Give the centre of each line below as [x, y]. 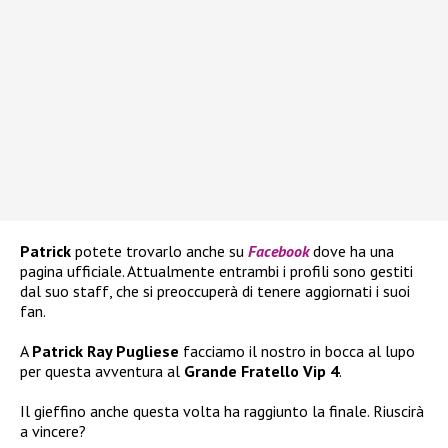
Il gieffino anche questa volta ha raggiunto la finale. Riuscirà [222, 411]
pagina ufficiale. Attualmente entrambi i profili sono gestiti [216, 271]
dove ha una [353, 251]
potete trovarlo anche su [161, 251]
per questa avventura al [102, 371]
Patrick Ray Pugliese [105, 351]
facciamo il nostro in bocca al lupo [297, 351]
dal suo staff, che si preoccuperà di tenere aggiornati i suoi [215, 291]
